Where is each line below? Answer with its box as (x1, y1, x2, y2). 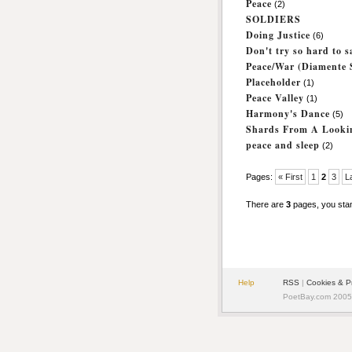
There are (246, 200, 286, 209)
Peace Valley (246, 91, 304, 104)
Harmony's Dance (246, 107, 330, 120)
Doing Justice (246, 28, 310, 42)
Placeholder (246, 75, 301, 89)
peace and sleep (246, 138, 320, 152)
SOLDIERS (246, 13, 301, 26)
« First (278, 172, 302, 181)
